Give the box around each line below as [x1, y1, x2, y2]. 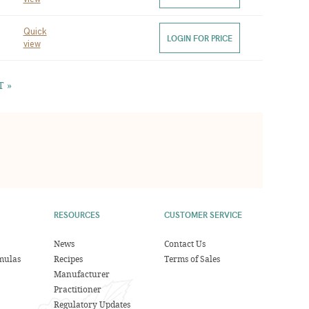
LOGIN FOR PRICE [166, 32, 232, 43]
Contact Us [163, 238, 206, 249]
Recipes [54, 253, 83, 264]
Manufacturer [54, 268, 110, 279]
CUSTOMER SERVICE [163, 209, 242, 220]
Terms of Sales [163, 253, 220, 264]
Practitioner [54, 283, 102, 295]
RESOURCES [54, 209, 101, 220]
